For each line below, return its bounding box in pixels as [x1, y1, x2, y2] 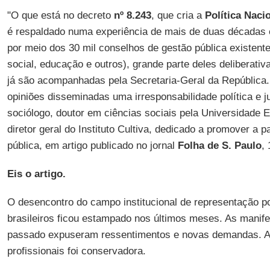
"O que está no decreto [7, 10, 114, 21]
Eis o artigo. [7, 168, 66, 180]
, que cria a [151, 10, 205, 21]
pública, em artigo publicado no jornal [7, 140, 178, 151]
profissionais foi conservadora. [7, 245, 146, 257]
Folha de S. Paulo [177, 140, 262, 151]
